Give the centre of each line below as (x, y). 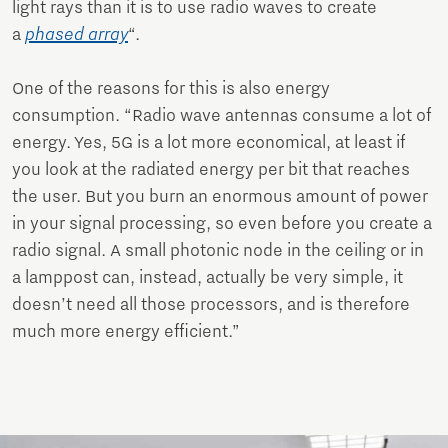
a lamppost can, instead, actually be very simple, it (207, 278)
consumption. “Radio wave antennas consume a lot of (221, 116)
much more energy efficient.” (126, 332)
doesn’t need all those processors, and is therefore (211, 305)
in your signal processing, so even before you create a (222, 224)
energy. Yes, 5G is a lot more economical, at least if (208, 143)
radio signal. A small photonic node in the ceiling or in (218, 251)
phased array (76, 35)
